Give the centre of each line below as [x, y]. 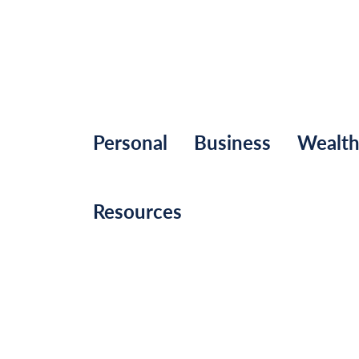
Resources [137, 211]
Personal [130, 142]
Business [232, 142]
